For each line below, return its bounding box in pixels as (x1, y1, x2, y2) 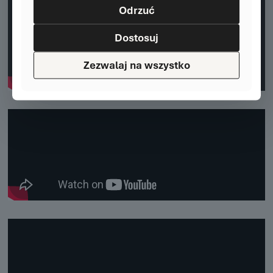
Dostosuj (115, 30, 158, 44)
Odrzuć (118, 3, 155, 17)
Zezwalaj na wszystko (83, 58, 190, 72)
